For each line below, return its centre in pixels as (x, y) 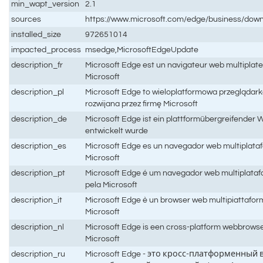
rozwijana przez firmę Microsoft (142, 103)
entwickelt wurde (117, 130)
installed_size (36, 34)
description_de (39, 119)
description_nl (38, 227)
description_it (37, 200)
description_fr (37, 65)
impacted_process (46, 49)
